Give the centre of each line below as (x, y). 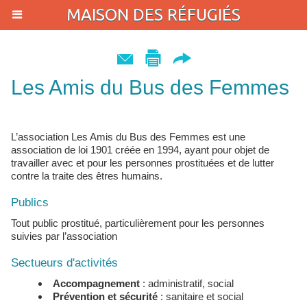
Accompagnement (101, 283)
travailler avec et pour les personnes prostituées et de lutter (143, 163)
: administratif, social (188, 283)
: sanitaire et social (200, 296)
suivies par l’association (64, 236)
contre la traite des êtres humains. (87, 176)
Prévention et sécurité (105, 296)
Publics (30, 202)
